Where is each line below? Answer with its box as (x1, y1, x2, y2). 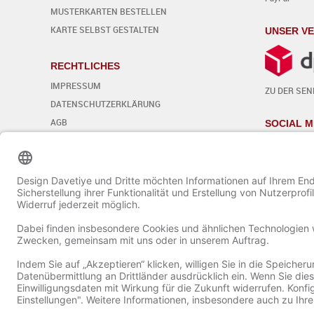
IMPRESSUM (50, 79, 101, 91)
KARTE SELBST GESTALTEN (50, 23, 159, 35)
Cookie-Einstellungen (50, 149, 130, 161)
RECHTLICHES (50, 60, 120, 71)
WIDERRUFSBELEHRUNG (50, 134, 148, 146)
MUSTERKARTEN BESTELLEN (50, 5, 167, 17)
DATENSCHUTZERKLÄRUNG (50, 97, 161, 109)
